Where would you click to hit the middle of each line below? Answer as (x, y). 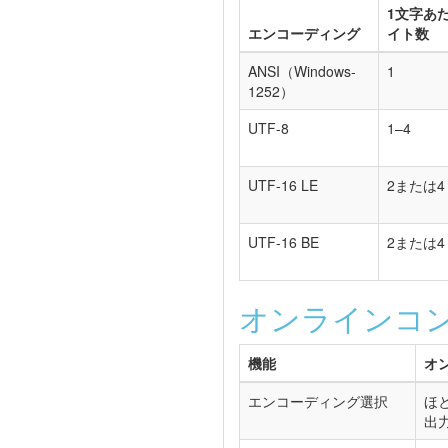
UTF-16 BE (283, 242)
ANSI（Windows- (302, 71)
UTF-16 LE (283, 185)
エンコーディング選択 (318, 401)
